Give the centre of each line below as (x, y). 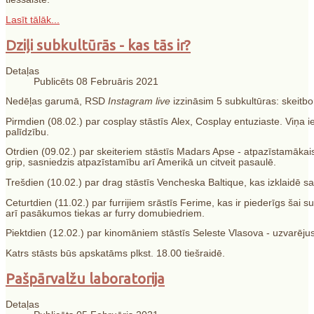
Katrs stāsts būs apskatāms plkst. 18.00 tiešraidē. (115, 253)
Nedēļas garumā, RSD (57, 102)
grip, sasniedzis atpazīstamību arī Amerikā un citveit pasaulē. (141, 163)
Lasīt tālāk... (33, 20)
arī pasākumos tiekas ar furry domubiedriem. (105, 213)
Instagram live (139, 102)
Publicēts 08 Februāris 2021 (96, 81)
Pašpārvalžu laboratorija (85, 278)
